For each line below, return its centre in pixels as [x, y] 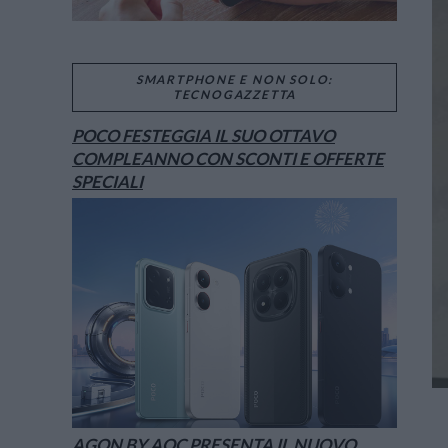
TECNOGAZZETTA [234, 94]
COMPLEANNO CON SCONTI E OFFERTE [228, 158]
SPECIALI [107, 181]
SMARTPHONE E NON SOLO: [234, 79]
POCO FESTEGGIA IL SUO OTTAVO [203, 135]
